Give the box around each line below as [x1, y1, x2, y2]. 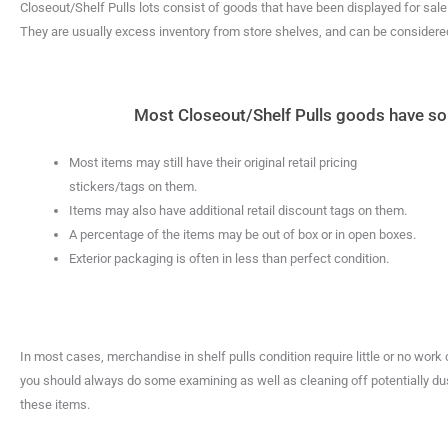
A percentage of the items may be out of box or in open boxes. [69, 226, 416, 242]
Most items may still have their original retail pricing [69, 154, 357, 170]
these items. [20, 397, 90, 412]
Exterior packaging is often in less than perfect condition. [69, 250, 389, 266]
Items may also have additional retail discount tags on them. [69, 202, 407, 218]
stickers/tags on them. [69, 178, 197, 194]
